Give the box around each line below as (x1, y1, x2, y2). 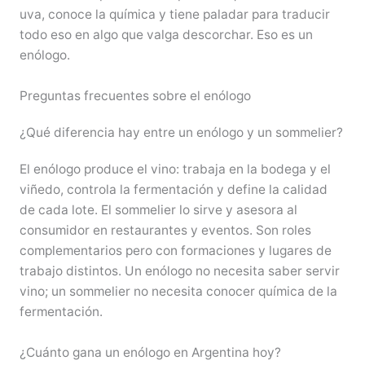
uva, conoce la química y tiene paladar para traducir (19, 6, 330, 22)
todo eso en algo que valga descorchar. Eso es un (19, 26, 313, 42)
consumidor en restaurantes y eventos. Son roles (19, 222, 311, 238)
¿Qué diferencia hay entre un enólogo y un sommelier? (19, 124, 343, 140)
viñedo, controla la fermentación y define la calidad (19, 181, 328, 197)
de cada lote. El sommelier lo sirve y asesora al (19, 201, 297, 218)
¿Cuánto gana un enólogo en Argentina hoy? (19, 344, 281, 360)
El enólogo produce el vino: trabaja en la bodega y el (19, 161, 331, 177)
